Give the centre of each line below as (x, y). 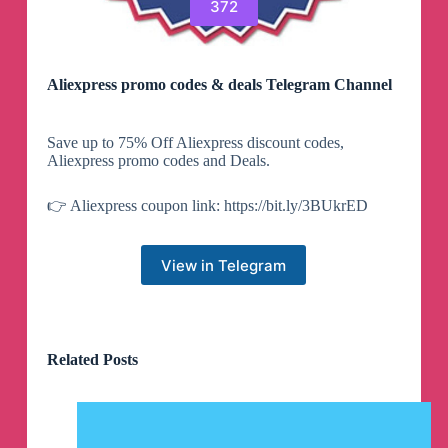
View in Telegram (224, 265)
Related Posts (92, 360)
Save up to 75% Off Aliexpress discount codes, (195, 143)
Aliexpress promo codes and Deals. (158, 161)
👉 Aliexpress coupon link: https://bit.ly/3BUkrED (207, 206)
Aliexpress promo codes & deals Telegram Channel (219, 85)
